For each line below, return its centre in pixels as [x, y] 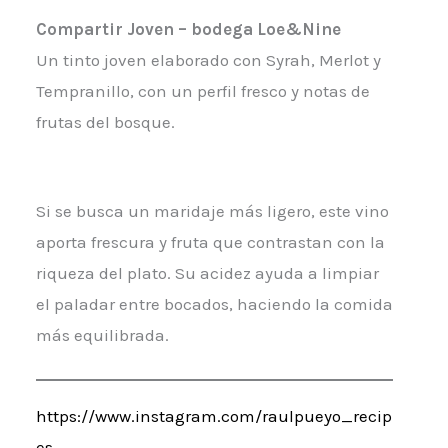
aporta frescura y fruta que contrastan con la [210, 242]
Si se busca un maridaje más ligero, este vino [212, 211]
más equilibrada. [102, 335]
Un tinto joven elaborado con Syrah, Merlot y [208, 60]
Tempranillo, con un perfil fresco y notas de [202, 91]
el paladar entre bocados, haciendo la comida [214, 304]
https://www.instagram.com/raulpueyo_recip [213, 415]
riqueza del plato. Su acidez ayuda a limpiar [207, 273]
